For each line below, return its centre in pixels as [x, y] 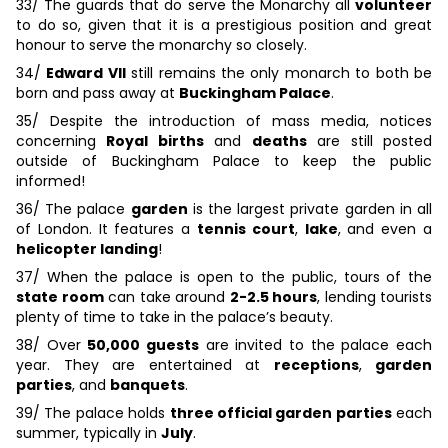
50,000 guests [143, 345]
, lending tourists [374, 297]
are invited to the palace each [316, 345]
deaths [279, 141]
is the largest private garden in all [310, 209]
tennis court [246, 229]
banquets [147, 385]
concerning [61, 141]
